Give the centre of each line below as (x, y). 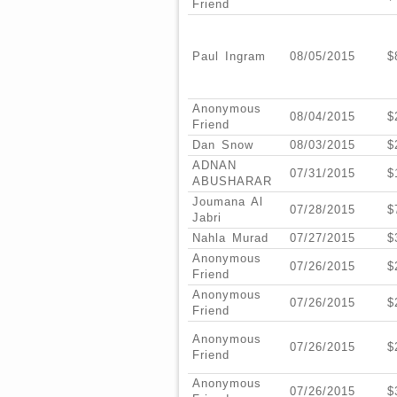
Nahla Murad (230, 238)
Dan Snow (223, 145)
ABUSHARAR (232, 182)
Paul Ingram (229, 57)
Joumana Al (228, 202)
